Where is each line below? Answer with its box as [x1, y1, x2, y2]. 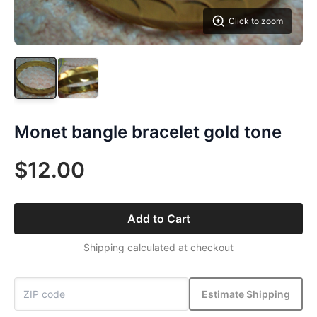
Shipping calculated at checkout [83, 241, 234, 253]
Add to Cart [127, 212, 190, 226]
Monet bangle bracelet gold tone [14, 122, 282, 142]
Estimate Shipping [202, 287, 290, 300]
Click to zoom [229, 16, 283, 26]
